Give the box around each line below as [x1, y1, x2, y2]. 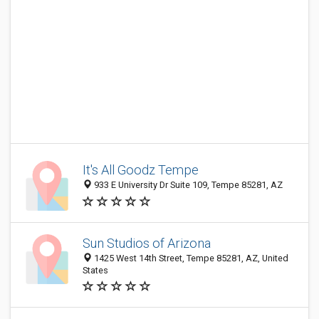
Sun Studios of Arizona [83, 236, 211, 251]
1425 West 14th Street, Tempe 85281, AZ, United [92, 253, 288, 263]
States [83, 265, 108, 276]
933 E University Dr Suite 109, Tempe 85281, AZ [92, 179, 283, 191]
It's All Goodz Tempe [83, 162, 199, 178]
